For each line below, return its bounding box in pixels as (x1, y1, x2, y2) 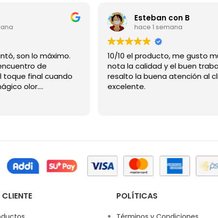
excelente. (107, 81, 145, 92)
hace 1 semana (134, 22, 182, 32)
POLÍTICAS (116, 190, 158, 201)
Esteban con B (134, 12, 190, 23)
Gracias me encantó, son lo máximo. (17, 51, 71, 61)
